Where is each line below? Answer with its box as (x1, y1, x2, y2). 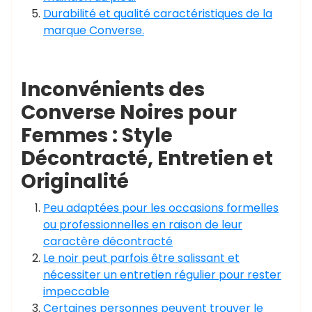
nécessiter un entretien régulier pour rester (43, 267, 281, 283)
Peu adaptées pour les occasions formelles (43, 200, 279, 216)
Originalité (21, 168, 129, 195)
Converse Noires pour (21, 99, 237, 126)
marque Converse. (43, 22, 144, 38)
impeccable (43, 283, 109, 299)
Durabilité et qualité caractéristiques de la (43, 6, 272, 22)
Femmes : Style (21, 122, 173, 149)
